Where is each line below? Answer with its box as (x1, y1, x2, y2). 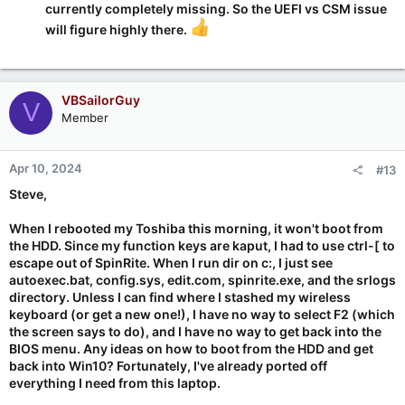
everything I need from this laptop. (9, 374, 221, 391)
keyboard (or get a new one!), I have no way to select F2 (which (9, 306, 395, 322)
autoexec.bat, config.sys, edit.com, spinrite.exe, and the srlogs (9, 271, 396, 287)
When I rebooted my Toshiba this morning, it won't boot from (9, 220, 383, 236)
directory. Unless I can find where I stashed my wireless (9, 288, 351, 305)
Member (61, 109, 108, 125)
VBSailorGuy (61, 91, 140, 108)
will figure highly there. (45, 21, 190, 37)
